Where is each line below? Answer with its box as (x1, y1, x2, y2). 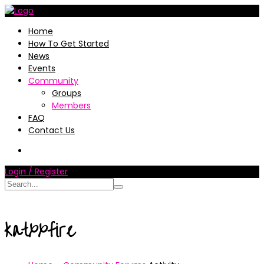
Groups (52, 87, 81, 99)
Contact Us (28, 124, 75, 136)
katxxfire (5, 213, 75, 248)
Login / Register (5, 166, 68, 177)
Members (52, 100, 91, 111)
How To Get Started (28, 38, 109, 49)
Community (28, 75, 78, 87)
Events (28, 62, 55, 74)
